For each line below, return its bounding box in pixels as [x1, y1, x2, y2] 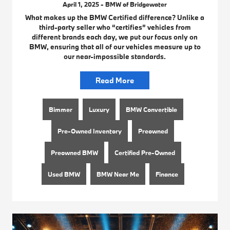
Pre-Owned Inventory [57, 126, 122, 135]
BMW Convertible [125, 105, 177, 113]
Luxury [88, 105, 109, 113]
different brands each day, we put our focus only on [32, 32, 198, 42]
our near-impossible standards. [64, 51, 166, 61]
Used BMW [47, 169, 80, 178]
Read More [95, 75, 135, 85]
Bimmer [48, 105, 72, 113]
